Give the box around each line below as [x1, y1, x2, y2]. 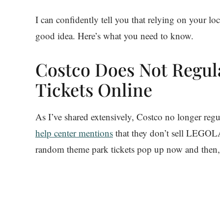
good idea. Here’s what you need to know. [35, 29, 193, 42]
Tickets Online [35, 77, 152, 101]
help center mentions [35, 126, 113, 139]
